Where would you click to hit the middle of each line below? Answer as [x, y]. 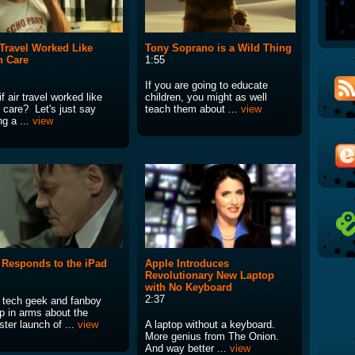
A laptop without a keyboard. [210, 325]
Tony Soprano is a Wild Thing [218, 48]
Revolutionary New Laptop [210, 276]
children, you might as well [206, 97]
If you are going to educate [206, 86]
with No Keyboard [189, 288]
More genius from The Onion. [212, 337]
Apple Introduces [187, 264]
